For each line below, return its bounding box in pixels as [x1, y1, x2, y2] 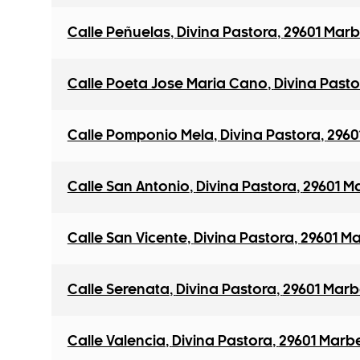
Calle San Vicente [67, 232, 187, 245]
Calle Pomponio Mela [67, 129, 214, 142]
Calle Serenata [67, 284, 170, 297]
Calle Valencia [67, 335, 166, 348]
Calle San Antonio [67, 181, 190, 194]
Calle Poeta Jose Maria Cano [67, 78, 268, 91]
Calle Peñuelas [67, 27, 170, 39]
